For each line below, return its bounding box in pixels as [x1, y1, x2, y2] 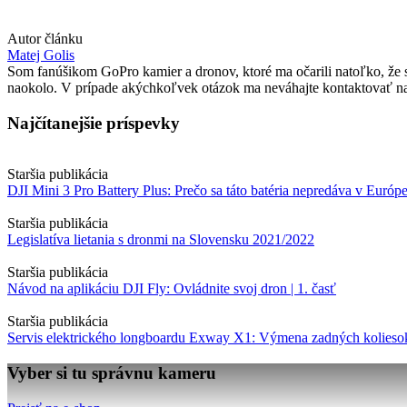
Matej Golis [7, 46, 74, 63]
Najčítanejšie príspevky [7, 113, 180, 133]
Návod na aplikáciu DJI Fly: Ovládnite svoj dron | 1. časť [7, 281, 336, 297]
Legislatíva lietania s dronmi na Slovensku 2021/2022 [7, 232, 314, 248]
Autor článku [7, 30, 83, 46]
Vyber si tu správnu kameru [7, 362, 216, 382]
